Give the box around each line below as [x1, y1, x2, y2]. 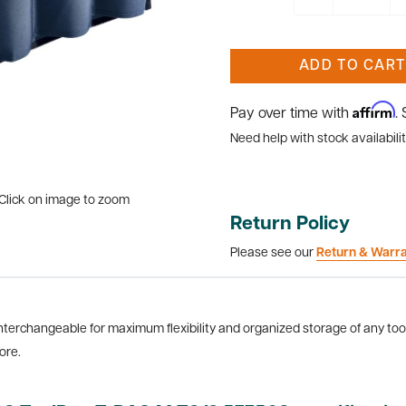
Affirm [353, 101, 395, 119]
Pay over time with [230, 107, 353, 121]
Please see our [230, 246, 316, 260]
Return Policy [230, 215, 350, 234]
